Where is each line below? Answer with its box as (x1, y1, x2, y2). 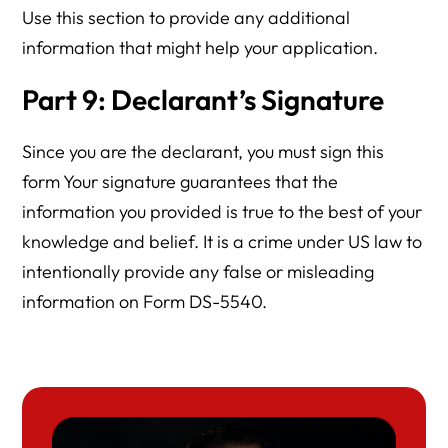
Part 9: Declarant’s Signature (22, 82, 385, 118)
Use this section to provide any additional (22, 6, 351, 30)
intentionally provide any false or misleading (22, 260, 375, 284)
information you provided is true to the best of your (22, 200, 423, 224)
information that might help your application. (22, 36, 379, 60)
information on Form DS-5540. (22, 290, 268, 314)
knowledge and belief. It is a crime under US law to (22, 230, 423, 254)
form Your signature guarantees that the (22, 170, 339, 194)
